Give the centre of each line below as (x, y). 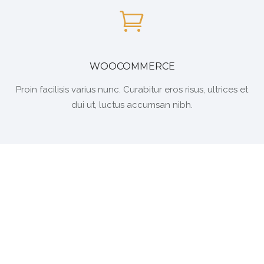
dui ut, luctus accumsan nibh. (132, 105)
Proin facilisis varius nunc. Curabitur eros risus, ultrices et (132, 89)
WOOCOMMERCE (132, 66)
